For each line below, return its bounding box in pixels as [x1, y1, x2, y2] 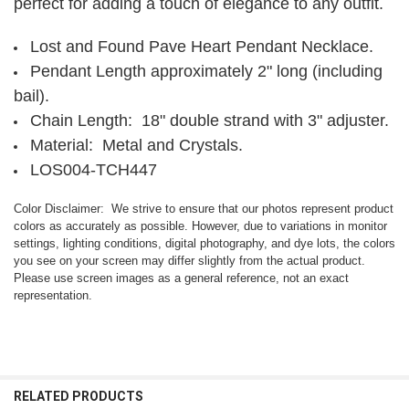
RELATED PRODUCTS [13, 389, 143, 404]
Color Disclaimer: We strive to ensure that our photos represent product [13, 202, 393, 216]
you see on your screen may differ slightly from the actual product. [13, 254, 365, 268]
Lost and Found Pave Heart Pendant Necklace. [29, 37, 373, 56]
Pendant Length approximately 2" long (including [29, 61, 383, 80]
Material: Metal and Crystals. [29, 135, 243, 154]
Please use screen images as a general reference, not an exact [13, 271, 349, 286]
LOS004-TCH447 [29, 160, 157, 179]
